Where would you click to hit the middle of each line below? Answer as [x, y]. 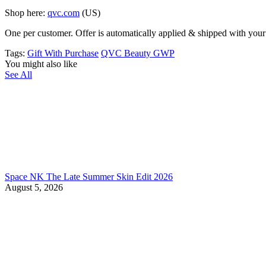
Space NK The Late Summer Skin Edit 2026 [89, 176]
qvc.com [64, 12]
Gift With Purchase [63, 53]
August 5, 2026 [34, 187]
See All [18, 74]
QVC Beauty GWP [138, 53]
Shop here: [25, 12]
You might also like [41, 64]
